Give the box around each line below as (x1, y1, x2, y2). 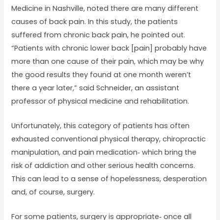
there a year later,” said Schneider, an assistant (11, 82, 179, 93)
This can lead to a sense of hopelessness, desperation (11, 173, 207, 184)
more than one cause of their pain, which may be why (11, 56, 204, 66)
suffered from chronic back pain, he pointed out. (11, 29, 185, 40)
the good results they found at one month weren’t (11, 69, 191, 80)
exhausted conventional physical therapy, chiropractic (11, 134, 206, 144)
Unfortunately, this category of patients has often (11, 120, 190, 131)
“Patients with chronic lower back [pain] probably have (11, 43, 207, 53)
